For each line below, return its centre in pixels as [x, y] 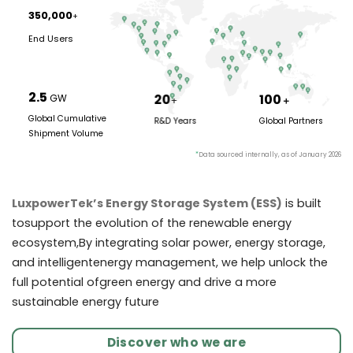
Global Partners [291, 121]
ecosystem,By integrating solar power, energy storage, [169, 243]
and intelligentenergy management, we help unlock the [170, 262]
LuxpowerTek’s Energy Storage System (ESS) [147, 203]
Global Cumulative [67, 118]
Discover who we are [176, 342]
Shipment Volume [65, 133]
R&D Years [175, 121]
